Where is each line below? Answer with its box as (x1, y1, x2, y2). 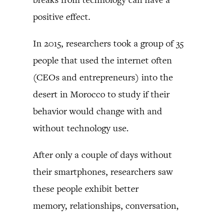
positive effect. (33, 10, 91, 23)
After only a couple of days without (33, 148, 172, 161)
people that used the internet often (33, 54, 172, 66)
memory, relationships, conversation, (33, 199, 179, 212)
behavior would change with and (33, 105, 162, 117)
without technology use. (33, 122, 129, 134)
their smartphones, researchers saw (33, 165, 173, 178)
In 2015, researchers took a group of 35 (33, 37, 184, 49)
